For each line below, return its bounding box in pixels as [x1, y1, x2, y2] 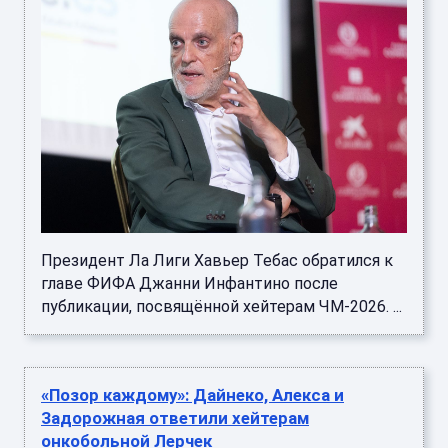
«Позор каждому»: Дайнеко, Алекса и [41, 385, 344, 406]
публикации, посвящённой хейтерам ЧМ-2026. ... [41, 297, 402, 317]
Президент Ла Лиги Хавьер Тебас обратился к [41, 251, 393, 271]
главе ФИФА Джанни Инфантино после [41, 274, 338, 294]
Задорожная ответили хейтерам [41, 408, 309, 429]
